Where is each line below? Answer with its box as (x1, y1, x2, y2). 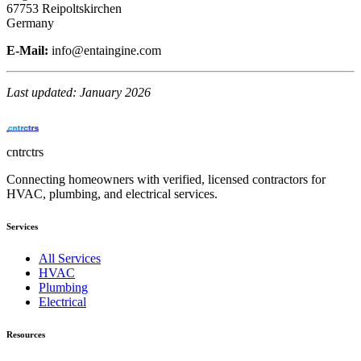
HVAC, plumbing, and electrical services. (6, 186, 218, 201)
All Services (39, 251, 101, 265)
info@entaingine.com (52, 43, 161, 57)
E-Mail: (6, 43, 48, 57)
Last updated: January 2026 (6, 85, 151, 99)
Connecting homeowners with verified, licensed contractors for (6, 172, 326, 186)
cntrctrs (6, 144, 44, 159)
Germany (6, 15, 54, 30)
